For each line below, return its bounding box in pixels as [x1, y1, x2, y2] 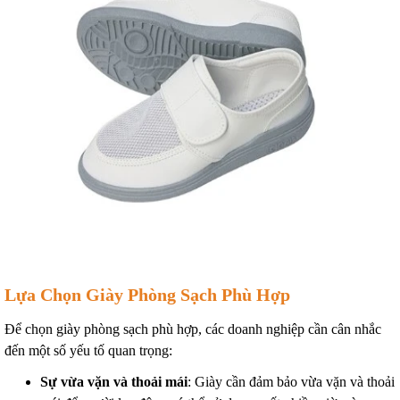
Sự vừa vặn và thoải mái [40, 374, 187, 389]
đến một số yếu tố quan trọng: [4, 343, 172, 358]
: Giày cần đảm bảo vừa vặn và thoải [187, 374, 395, 389]
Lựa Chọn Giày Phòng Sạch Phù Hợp [4, 285, 290, 304]
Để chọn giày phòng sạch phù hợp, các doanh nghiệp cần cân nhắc [4, 321, 381, 337]
